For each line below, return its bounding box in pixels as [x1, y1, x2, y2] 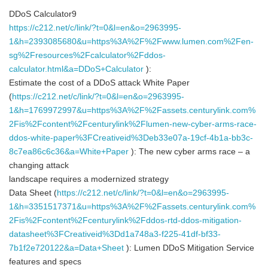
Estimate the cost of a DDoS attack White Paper [9, 78, 190, 87]
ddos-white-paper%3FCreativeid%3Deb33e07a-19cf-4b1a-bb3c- [9, 133, 253, 142]
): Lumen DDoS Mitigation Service [124, 243, 254, 252]
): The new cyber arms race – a [129, 147, 250, 156]
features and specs [9, 257, 81, 266]
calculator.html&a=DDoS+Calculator [9, 65, 144, 74]
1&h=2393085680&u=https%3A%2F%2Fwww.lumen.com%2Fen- [9, 37, 254, 46]
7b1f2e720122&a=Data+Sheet [9, 243, 124, 252]
